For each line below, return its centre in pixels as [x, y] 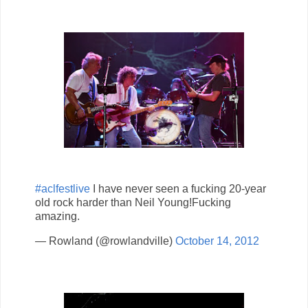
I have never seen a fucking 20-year [178, 189]
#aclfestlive [63, 189]
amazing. [57, 217]
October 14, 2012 [217, 241]
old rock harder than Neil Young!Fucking [133, 203]
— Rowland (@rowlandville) [105, 241]
